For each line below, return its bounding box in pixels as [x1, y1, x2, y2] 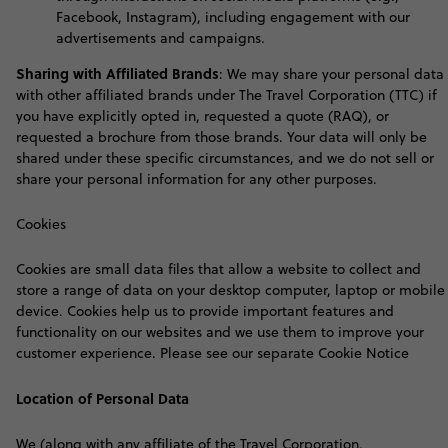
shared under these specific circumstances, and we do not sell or [16, 148, 434, 168]
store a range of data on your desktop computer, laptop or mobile [16, 280, 445, 300]
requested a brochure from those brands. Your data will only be [16, 127, 427, 147]
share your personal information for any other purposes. [16, 169, 377, 189]
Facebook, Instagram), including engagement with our [56, 7, 410, 27]
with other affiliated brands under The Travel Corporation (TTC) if [16, 85, 437, 105]
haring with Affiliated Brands [25, 63, 219, 83]
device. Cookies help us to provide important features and [16, 301, 394, 321]
